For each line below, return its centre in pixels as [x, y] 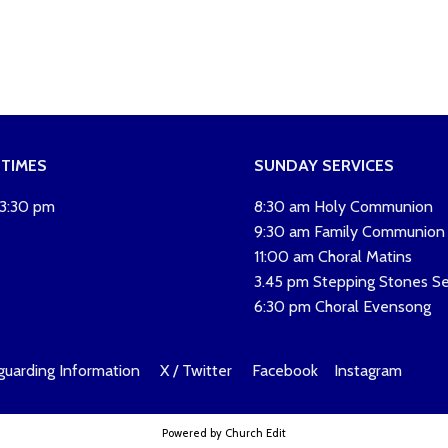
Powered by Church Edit [224, 433]
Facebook [285, 370]
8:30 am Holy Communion [343, 206]
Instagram [368, 370]
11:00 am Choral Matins [332, 256]
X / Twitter [198, 370]
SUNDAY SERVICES [323, 165]
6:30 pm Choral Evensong [342, 306]
